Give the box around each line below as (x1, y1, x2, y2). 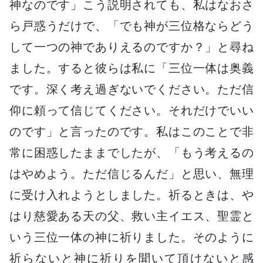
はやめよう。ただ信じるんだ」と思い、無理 (9, 166, 254, 181)
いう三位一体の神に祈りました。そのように (9, 230, 254, 244)
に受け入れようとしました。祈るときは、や (9, 187, 254, 202)
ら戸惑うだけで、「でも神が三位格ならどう (9, 18, 254, 33)
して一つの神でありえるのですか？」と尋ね (9, 39, 254, 54)
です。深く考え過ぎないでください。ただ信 (9, 82, 254, 96)
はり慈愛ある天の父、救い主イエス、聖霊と (9, 208, 254, 223)
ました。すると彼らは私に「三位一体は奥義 (9, 60, 254, 75)
